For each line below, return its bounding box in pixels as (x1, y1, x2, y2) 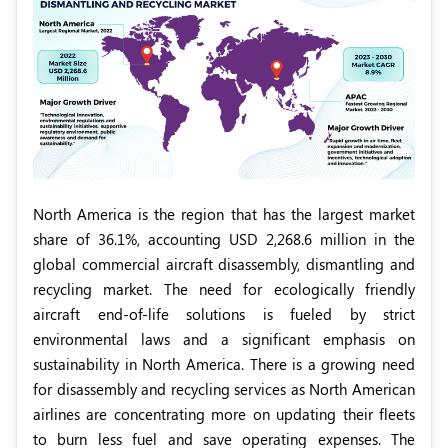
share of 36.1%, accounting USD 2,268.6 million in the (33, 229, 415, 250)
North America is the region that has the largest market (33, 204, 415, 225)
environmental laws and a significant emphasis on (33, 329, 415, 350)
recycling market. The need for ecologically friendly (33, 279, 415, 300)
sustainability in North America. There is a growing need (33, 354, 415, 375)
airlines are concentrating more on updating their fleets (33, 404, 415, 425)
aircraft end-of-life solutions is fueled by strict (33, 304, 415, 325)
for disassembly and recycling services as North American (33, 379, 415, 400)
